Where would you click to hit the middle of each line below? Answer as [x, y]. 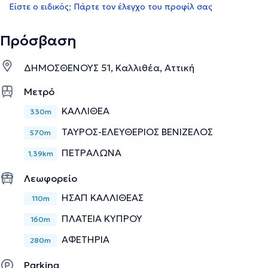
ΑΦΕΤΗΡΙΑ [86, 239]
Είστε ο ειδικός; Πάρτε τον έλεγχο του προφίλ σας [111, 7]
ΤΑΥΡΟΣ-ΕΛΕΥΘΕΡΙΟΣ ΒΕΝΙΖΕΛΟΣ [137, 131]
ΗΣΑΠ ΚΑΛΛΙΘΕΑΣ [103, 197]
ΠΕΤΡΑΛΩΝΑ [92, 152]
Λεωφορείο [51, 178]
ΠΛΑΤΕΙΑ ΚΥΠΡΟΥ [102, 218]
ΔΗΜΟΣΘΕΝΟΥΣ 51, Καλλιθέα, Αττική [109, 67]
